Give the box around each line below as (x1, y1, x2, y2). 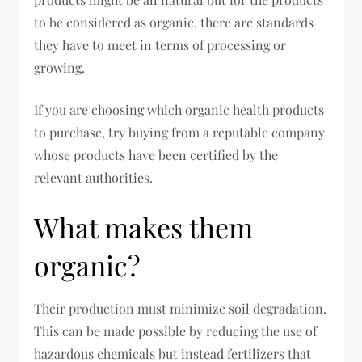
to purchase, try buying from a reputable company (34, 124, 326, 141)
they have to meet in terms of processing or (34, 36, 287, 53)
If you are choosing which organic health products (34, 101, 325, 118)
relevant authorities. (34, 169, 154, 186)
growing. (34, 59, 86, 76)
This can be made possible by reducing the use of (34, 322, 318, 339)
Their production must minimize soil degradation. (34, 300, 327, 317)
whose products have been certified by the (34, 146, 279, 163)
